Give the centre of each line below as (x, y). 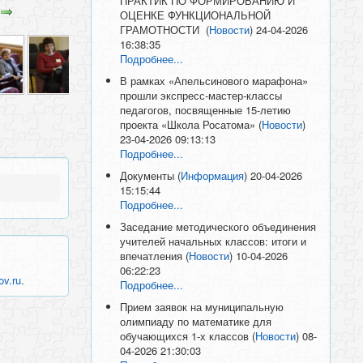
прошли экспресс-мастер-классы (201, 95)
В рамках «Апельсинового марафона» (214, 80)
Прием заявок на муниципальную (202, 306)
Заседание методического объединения (218, 226)
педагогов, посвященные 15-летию (206, 109)
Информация (213, 175)
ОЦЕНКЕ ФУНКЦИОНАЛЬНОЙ (196, 15)
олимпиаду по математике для (196, 321)
